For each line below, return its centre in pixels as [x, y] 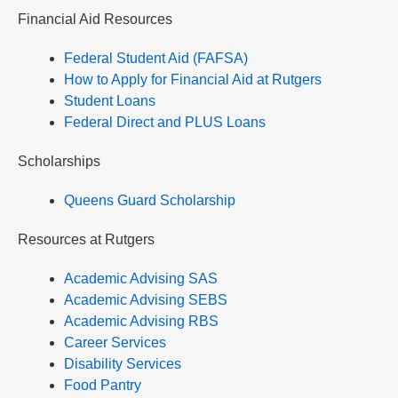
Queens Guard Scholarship [150, 201]
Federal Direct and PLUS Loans [165, 123]
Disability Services [123, 364]
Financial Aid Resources [95, 20]
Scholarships [59, 162]
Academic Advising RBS [141, 322]
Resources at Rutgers [86, 240]
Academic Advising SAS [141, 279]
